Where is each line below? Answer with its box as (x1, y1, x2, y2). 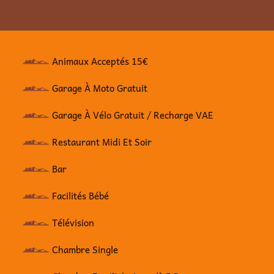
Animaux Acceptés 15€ (52, 53, 149, 68)
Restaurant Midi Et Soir (52, 134, 152, 149)
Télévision (52, 215, 95, 230)
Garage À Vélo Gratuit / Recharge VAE (52, 107, 214, 122)
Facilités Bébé (52, 188, 109, 203)
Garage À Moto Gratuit (52, 80, 150, 95)
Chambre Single (52, 242, 119, 257)
